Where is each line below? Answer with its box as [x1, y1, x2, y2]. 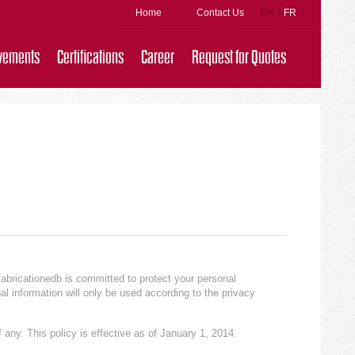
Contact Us [197, 7, 244, 18]
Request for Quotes [192, 48, 286, 67]
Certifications [57, 48, 124, 67]
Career [141, 48, 174, 67]
